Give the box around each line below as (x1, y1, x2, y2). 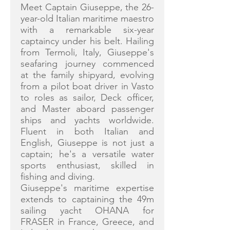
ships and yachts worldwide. (21, 114, 154, 126)
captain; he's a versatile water (21, 148, 154, 160)
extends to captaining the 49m (21, 194, 154, 205)
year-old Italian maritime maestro (21, 13, 154, 24)
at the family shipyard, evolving (21, 69, 154, 81)
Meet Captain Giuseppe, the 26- (21, 2, 154, 13)
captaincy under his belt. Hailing (21, 35, 154, 47)
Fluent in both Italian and (21, 126, 154, 137)
